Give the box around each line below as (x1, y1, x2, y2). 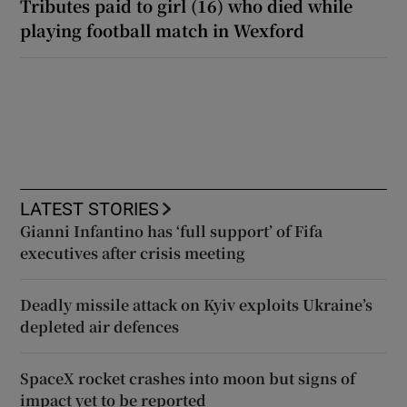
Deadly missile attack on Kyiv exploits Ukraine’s (20, 293, 373, 315)
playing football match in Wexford (20, 17, 305, 42)
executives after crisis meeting (20, 242, 246, 263)
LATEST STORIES (20, 199, 160, 218)
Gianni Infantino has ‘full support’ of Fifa (20, 220, 323, 242)
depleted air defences (20, 315, 180, 337)
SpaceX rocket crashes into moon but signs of (20, 367, 356, 389)
